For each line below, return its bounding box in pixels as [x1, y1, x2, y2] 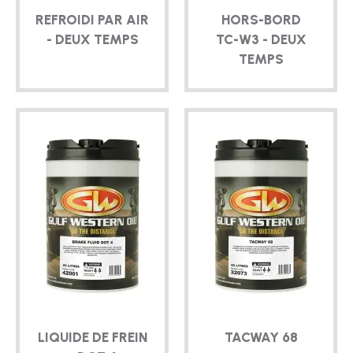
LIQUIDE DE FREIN [37, 329, 147, 345]
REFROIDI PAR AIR [35, 11, 149, 28]
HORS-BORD [221, 11, 301, 28]
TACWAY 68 [224, 329, 298, 345]
